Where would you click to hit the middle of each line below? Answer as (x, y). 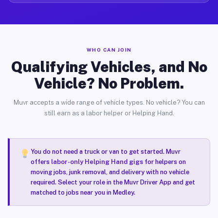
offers (41, 162)
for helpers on (164, 162)
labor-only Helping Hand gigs (97, 162)
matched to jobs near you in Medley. (83, 192)
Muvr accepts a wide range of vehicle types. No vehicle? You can (109, 102)
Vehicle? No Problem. (109, 83)
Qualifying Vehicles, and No (109, 67)
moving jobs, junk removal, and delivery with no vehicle (110, 172)
